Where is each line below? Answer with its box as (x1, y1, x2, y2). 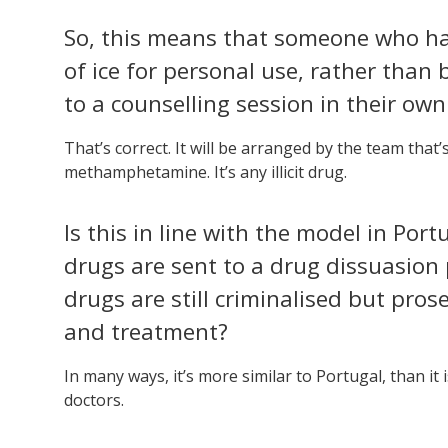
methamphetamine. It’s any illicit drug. (64, 160, 347, 183)
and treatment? (64, 315, 228, 347)
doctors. (64, 388, 124, 411)
